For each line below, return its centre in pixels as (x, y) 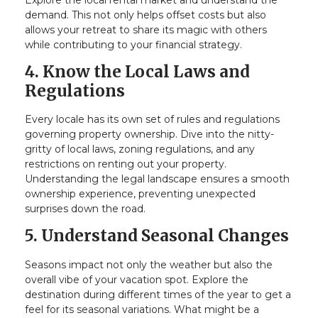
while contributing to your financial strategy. (133, 44)
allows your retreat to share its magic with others (146, 29)
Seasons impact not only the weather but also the (149, 265)
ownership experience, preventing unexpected (140, 194)
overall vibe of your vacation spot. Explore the (137, 280)
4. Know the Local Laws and (137, 71)
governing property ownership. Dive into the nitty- (149, 135)
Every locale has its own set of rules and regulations (152, 120)
